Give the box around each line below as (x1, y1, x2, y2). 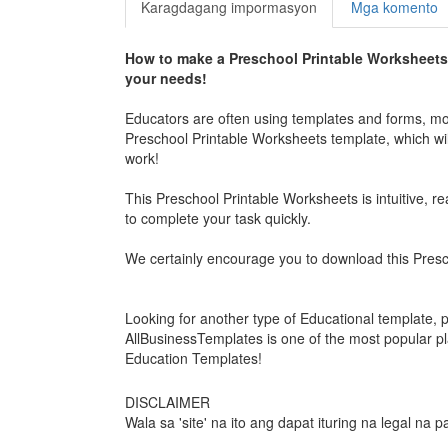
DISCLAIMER (124, 392, 210, 413)
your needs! (124, 68, 207, 89)
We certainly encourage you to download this (124, 248, 413, 269)
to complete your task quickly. (124, 208, 311, 229)
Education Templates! (124, 348, 262, 369)
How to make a (124, 48, 229, 69)
